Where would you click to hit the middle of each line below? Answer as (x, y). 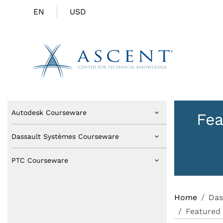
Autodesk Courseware (49, 112)
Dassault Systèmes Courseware (65, 136)
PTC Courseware (40, 160)
